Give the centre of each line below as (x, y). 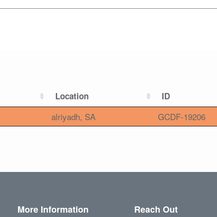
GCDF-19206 (182, 117)
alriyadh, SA (73, 117)
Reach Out (156, 209)
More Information (53, 209)
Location (72, 96)
